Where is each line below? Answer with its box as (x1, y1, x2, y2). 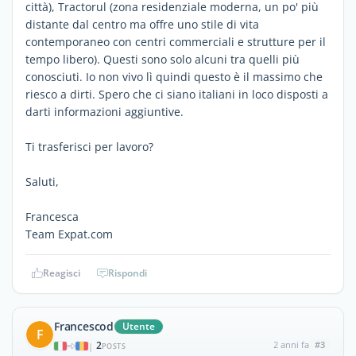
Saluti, (25, 174, 59, 189)
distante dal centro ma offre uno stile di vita (25, 17, 259, 32)
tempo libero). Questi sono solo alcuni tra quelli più (25, 52, 300, 67)
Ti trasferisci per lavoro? (25, 139, 153, 154)
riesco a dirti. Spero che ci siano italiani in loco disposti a (25, 87, 328, 102)
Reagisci (43, 266, 80, 280)
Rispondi (108, 266, 147, 280)
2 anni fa (273, 339, 309, 350)
